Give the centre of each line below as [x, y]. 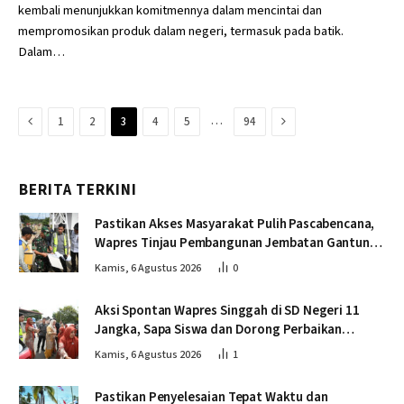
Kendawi [120, 262]
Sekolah [118, 349]
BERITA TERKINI [78, 190]
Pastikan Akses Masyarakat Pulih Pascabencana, [235, 224]
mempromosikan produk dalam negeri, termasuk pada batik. [181, 31]
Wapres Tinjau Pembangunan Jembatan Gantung [236, 243]
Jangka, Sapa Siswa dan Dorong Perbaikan [219, 330]
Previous [55, 121]
